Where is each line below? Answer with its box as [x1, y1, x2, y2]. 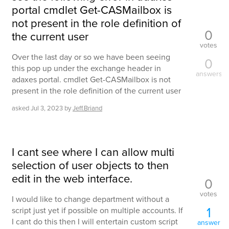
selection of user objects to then [12, 157, 169, 173]
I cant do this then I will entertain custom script [12, 216, 178, 227]
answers [196, 68, 223, 79]
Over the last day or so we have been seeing [12, 51, 170, 63]
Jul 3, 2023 [31, 103, 63, 113]
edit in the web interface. [12, 170, 132, 187]
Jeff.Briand [73, 103, 102, 113]
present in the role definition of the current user [12, 85, 181, 97]
